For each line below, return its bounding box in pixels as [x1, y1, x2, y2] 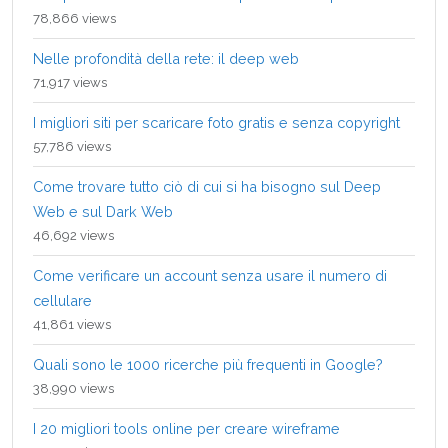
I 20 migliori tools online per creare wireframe [33, 419, 340, 437]
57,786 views [33, 138, 111, 154]
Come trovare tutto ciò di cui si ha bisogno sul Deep [33, 177, 381, 195]
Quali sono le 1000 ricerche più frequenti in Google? [33, 355, 383, 373]
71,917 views [33, 74, 107, 90]
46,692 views [33, 227, 114, 243]
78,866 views [33, 10, 116, 26]
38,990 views [33, 380, 114, 396]
